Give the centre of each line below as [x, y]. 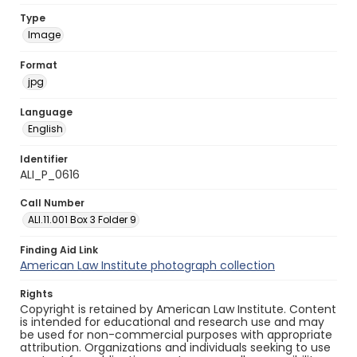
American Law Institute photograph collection [147, 265]
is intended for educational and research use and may [172, 322]
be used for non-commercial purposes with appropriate [176, 335]
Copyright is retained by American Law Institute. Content [178, 309]
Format [39, 65]
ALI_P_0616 [50, 175]
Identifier [44, 159]
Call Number [52, 203]
